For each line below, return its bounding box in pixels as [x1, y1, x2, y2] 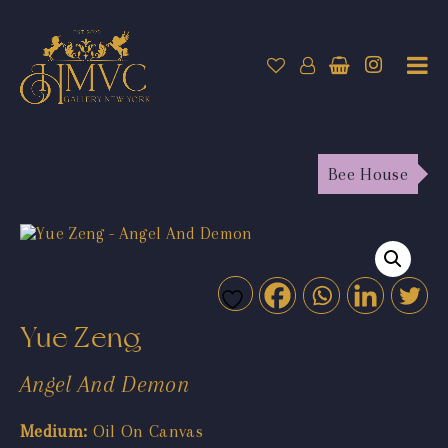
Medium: [20, 420, 88, 441]
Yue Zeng [20, 319, 142, 355]
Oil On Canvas [87, 420, 204, 441]
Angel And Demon [20, 370, 190, 397]
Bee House [327, 163, 408, 184]
